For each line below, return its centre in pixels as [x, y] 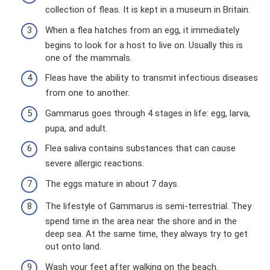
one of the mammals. [89, 58]
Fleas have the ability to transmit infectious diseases [152, 78]
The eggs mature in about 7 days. [112, 184]
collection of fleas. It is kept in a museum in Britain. [148, 10]
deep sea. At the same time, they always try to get [146, 234]
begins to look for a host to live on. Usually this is [144, 45]
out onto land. [73, 247]
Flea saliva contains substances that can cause [140, 149]
